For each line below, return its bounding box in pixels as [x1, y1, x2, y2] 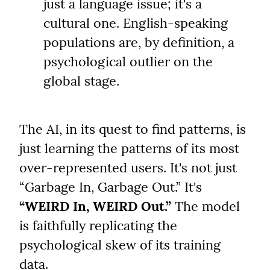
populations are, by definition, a [43, 34, 234, 51]
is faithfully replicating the [19, 217, 177, 234]
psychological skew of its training [19, 236, 221, 254]
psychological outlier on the [43, 53, 213, 71]
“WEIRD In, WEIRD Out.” [19, 198, 171, 215]
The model [171, 198, 240, 215]
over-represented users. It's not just [19, 159, 237, 177]
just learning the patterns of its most [19, 140, 239, 157]
